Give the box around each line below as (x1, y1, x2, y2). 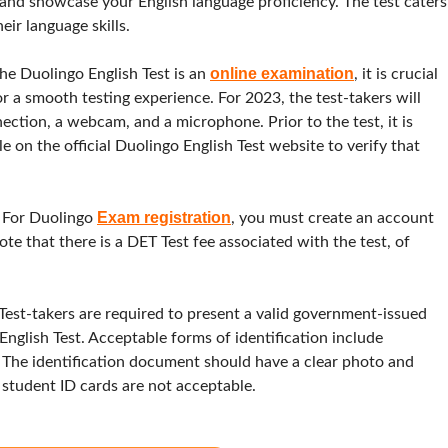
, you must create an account (231, 209, 434, 226)
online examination (210, 64, 354, 82)
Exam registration (97, 208, 231, 226)
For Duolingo (2, 209, 97, 226)
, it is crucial (354, 65, 438, 82)
